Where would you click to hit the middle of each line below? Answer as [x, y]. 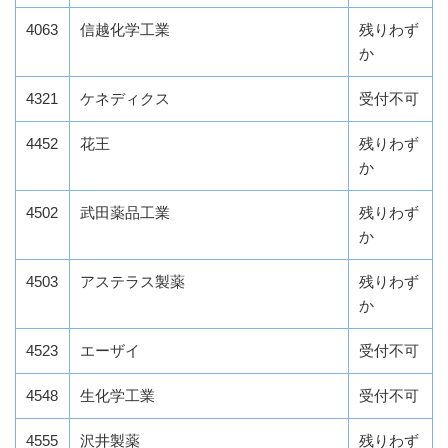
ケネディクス [125, 99]
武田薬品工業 [125, 213]
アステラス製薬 [132, 282]
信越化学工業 [125, 30]
